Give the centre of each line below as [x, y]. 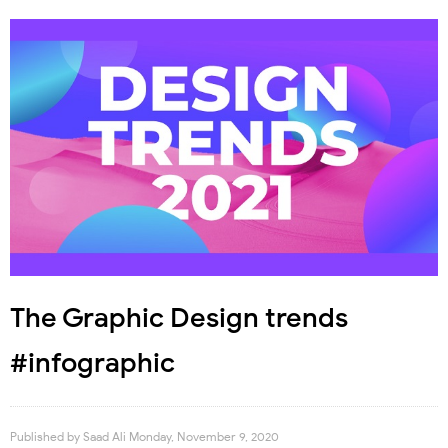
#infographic [92, 362]
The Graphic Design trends [179, 317]
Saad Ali [106, 436]
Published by [46, 436]
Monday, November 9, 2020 [204, 436]
